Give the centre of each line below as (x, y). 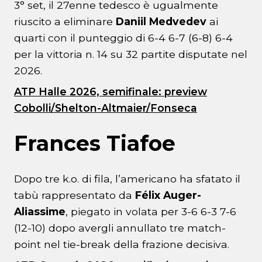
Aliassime (40, 212)
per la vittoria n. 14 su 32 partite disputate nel (131, 54)
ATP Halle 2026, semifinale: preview (111, 92)
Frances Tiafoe (95, 144)
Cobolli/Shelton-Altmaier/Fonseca (106, 108)
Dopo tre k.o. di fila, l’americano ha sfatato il (127, 179)
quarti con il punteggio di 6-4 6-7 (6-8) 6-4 (123, 38)
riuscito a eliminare (63, 22)
